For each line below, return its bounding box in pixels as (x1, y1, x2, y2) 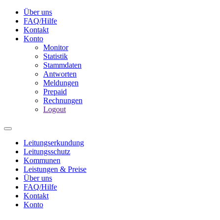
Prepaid (43, 87, 67, 96)
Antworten (43, 70, 77, 78)
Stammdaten (43, 61, 82, 69)
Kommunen (24, 156, 60, 165)
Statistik (43, 52, 68, 60)
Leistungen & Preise (24, 165, 86, 173)
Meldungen (43, 79, 79, 87)
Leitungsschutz (24, 147, 70, 156)
